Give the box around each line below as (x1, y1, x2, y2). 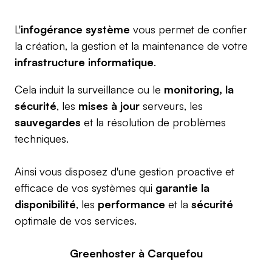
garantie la (155, 181, 209, 194)
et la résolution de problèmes (84, 115, 226, 129)
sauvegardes (15, 115, 84, 129)
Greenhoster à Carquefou (69, 246, 203, 260)
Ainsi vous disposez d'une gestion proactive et (15, 165, 234, 178)
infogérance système (21, 22, 130, 36)
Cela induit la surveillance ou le (15, 83, 164, 96)
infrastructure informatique (15, 55, 154, 69)
